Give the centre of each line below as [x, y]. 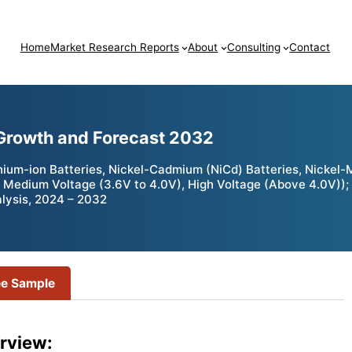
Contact [310, 48]
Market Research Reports [114, 48]
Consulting [253, 48]
